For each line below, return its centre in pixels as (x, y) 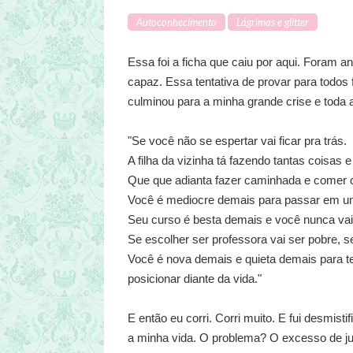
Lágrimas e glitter (273, 22)
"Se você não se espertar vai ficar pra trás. (237, 141)
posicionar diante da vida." (195, 279)
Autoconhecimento (176, 22)
